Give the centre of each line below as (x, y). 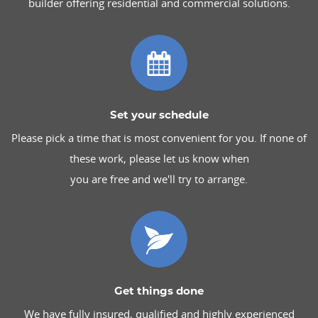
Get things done (159, 291)
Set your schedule (159, 115)
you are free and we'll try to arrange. (159, 179)
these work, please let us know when (159, 159)
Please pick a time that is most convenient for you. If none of (159, 138)
